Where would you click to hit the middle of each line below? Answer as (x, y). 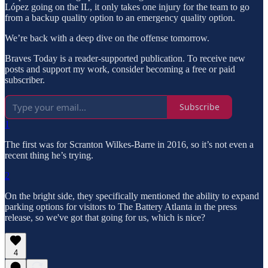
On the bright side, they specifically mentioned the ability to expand (132, 196)
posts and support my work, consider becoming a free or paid (120, 69)
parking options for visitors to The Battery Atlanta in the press (121, 206)
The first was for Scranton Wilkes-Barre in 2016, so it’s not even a (129, 144)
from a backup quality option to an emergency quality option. (120, 17)
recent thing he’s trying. (49, 155)
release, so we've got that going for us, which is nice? (105, 217)
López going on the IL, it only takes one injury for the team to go (127, 7)
